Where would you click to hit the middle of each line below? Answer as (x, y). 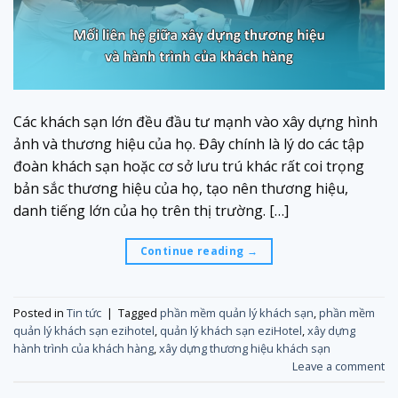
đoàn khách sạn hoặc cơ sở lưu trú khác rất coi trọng (189, 167)
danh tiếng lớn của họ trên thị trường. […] (151, 211)
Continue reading (193, 251)
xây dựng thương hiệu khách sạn (245, 348)
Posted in (40, 312)
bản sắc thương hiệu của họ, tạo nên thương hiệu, (181, 189)
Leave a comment (338, 366)
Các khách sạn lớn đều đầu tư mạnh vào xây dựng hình (195, 122)
